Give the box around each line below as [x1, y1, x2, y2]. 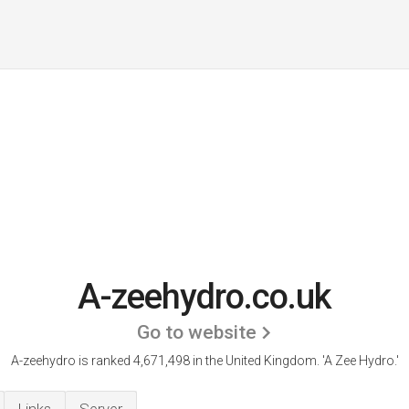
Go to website [137, 321, 257, 343]
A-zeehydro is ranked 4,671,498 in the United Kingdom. [10, 353, 322, 368]
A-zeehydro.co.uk [78, 277, 331, 317]
